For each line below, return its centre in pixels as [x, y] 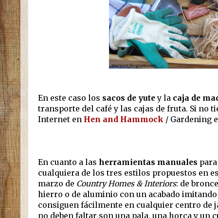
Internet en [61, 119]
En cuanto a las [68, 162]
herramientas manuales [148, 162]
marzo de [57, 184]
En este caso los [70, 98]
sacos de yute [129, 98]
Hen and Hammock [124, 119]
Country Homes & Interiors [126, 184]
